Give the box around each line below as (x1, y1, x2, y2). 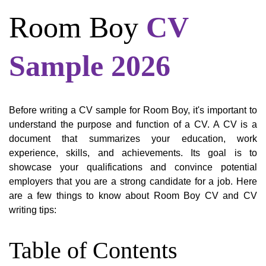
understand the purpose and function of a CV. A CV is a (9, 119, 257, 130)
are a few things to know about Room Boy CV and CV (9, 191, 257, 201)
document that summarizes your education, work (9, 134, 257, 144)
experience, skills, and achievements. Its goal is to (9, 148, 257, 159)
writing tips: (9, 205, 56, 216)
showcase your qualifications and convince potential (9, 162, 257, 173)
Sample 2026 (9, 49, 170, 83)
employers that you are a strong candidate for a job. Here (9, 176, 257, 187)
